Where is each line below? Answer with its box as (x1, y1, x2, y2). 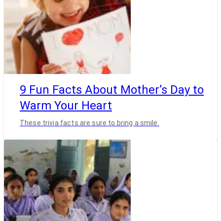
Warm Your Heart (20, 99, 112, 113)
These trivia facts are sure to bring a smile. (20, 118, 159, 127)
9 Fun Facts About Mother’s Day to (20, 83, 204, 97)
